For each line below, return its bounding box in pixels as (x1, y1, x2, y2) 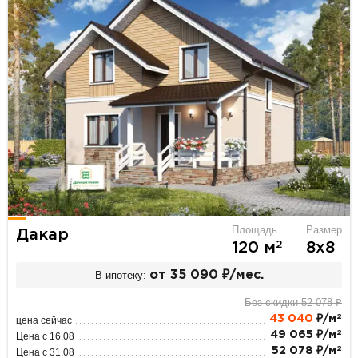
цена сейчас (16, 315, 73, 327)
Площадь (231, 224, 277, 237)
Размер (305, 224, 342, 237)
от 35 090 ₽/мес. (149, 268, 264, 281)
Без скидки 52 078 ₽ (244, 296, 342, 309)
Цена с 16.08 (16, 331, 75, 343)
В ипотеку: (94, 268, 146, 281)
